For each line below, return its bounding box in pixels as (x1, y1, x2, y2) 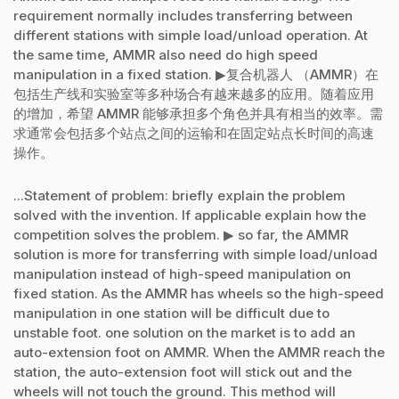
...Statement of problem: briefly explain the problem (13, 186, 346, 204)
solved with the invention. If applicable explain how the (13, 206, 366, 224)
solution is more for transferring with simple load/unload (13, 245, 378, 263)
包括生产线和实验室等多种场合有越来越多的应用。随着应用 (13, 85, 374, 102)
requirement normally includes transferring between (13, 6, 353, 24)
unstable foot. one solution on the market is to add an (13, 323, 355, 341)
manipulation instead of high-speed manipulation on (13, 265, 351, 282)
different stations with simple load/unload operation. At (13, 26, 368, 44)
